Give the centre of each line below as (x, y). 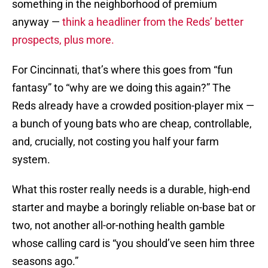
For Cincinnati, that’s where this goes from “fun (122, 70)
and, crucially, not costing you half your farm (115, 142)
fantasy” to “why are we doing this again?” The (121, 88)
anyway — (37, 22)
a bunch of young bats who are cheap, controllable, (132, 124)
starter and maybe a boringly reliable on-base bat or (134, 208)
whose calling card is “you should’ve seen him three (133, 243)
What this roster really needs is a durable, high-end (131, 190)
